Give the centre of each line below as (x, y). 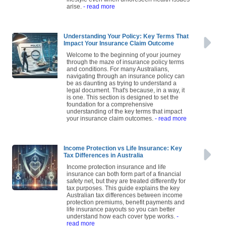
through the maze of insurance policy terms (125, 65)
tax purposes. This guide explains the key (123, 191)
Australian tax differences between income (125, 199)
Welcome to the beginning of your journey (124, 58)
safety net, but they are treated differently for (126, 184)
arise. (75, 10)
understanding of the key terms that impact (124, 115)
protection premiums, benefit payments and (126, 206)
